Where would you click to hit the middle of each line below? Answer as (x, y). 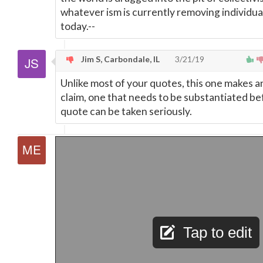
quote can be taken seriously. (126, 111)
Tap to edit (217, 232)
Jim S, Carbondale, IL (119, 59)
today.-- (78, 26)
